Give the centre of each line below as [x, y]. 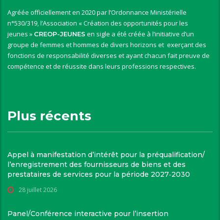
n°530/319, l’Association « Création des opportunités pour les [98, 23]
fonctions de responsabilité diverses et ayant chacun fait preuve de [109, 56]
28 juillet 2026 [38, 190]
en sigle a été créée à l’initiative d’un [140, 34]
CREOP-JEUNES [60, 34]
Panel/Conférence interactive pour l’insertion [88, 214]
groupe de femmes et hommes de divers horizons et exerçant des [107, 45]
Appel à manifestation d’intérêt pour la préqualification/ [106, 155]
